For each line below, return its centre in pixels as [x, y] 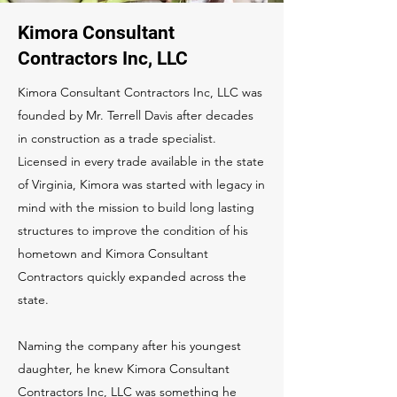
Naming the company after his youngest [129, 346]
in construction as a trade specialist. [117, 138]
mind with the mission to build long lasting [136, 207]
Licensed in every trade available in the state [141, 161]
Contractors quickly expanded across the [132, 276]
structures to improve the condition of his [133, 230]
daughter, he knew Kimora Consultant [124, 369]
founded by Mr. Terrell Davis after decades [136, 115]
